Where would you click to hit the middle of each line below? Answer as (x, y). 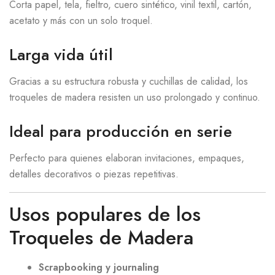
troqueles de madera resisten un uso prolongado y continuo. (135, 98)
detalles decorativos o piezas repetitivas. (94, 174)
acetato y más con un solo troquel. (81, 21)
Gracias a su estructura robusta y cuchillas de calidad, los (129, 82)
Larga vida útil (61, 55)
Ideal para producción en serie (121, 131)
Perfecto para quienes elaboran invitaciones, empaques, (127, 158)
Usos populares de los (105, 214)
